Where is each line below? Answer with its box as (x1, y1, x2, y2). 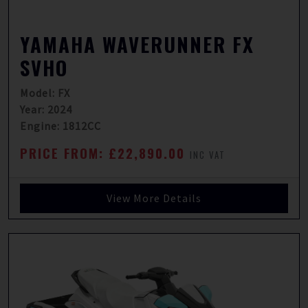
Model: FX (20, 86, 70, 100)
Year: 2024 (20, 102, 72, 116)
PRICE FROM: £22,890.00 (20, 143, 190, 163)
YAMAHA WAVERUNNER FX (20, 30, 254, 58)
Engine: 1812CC (20, 119, 101, 133)
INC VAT (190, 148, 225, 162)
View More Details (107, 191, 201, 205)
